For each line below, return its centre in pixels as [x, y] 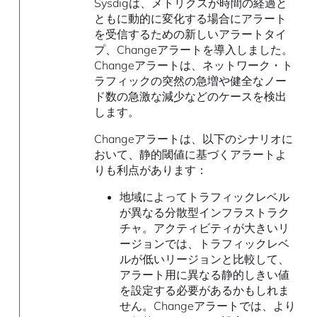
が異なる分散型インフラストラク [204, 212]
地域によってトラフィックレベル [204, 196]
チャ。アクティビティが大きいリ [204, 227]
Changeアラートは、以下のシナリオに [194, 138]
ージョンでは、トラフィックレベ [204, 243]
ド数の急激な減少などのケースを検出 [191, 96]
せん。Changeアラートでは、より [207, 305]
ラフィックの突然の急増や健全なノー [191, 80]
